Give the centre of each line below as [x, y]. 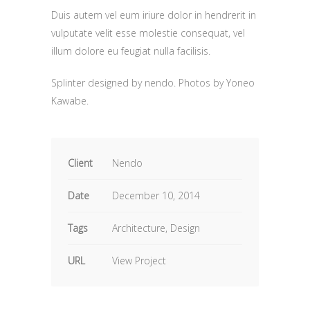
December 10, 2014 [156, 195]
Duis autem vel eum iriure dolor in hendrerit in [154, 15]
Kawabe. [70, 101]
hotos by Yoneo [219, 83]
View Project [139, 261]
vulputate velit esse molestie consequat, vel [148, 33]
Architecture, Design [156, 228]
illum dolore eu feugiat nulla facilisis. [131, 51]
